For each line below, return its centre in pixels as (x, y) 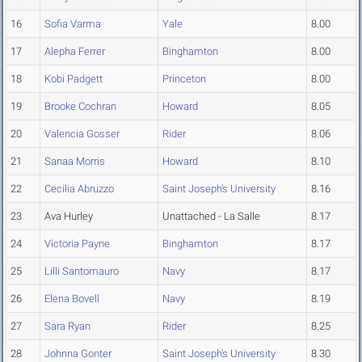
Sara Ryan (67, 326)
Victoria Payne (77, 244)
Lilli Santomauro (82, 271)
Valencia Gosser (82, 134)
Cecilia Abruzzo (79, 189)
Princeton (184, 79)
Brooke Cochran (80, 107)
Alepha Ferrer (75, 52)
